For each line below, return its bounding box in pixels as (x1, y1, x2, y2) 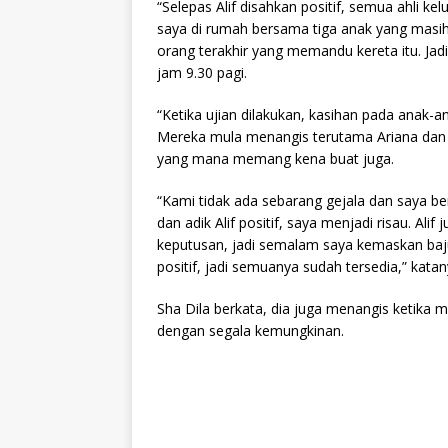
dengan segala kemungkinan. (157, 321, 344, 341)
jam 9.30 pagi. (157, 63, 247, 83)
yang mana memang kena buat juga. (157, 149, 394, 169)
